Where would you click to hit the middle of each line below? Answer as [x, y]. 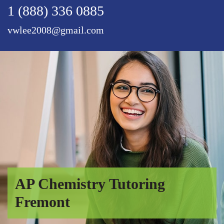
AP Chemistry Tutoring [90, 184]
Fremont [42, 202]
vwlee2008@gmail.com [56, 30]
